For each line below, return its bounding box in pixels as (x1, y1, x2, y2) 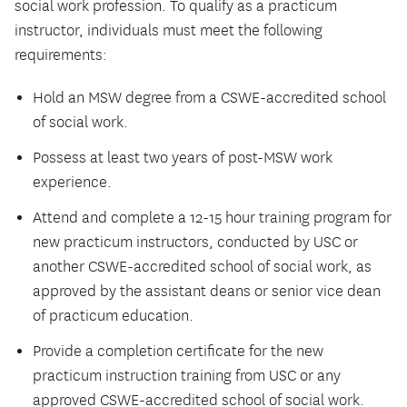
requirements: (15, 45, 107, 65)
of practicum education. (33, 306, 194, 325)
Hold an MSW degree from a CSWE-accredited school (33, 88, 386, 107)
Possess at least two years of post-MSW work (33, 148, 333, 167)
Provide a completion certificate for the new (33, 342, 323, 361)
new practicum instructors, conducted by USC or (33, 233, 358, 252)
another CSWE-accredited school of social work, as (33, 257, 372, 276)
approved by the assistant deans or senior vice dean (33, 282, 381, 301)
